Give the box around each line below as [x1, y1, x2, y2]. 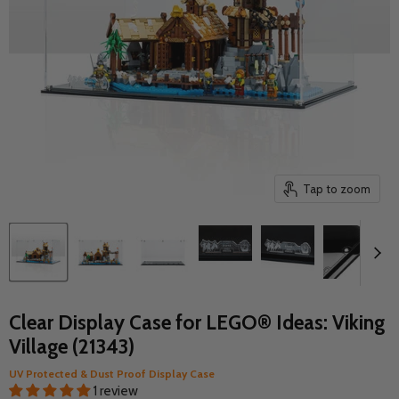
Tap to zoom [303, 181, 370, 196]
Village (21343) [9, 334, 134, 359]
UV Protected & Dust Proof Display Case [9, 367, 215, 380]
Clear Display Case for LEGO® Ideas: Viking [9, 310, 385, 335]
